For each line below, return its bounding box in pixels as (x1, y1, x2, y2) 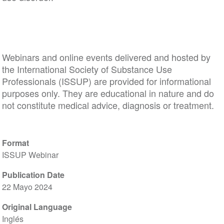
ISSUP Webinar (1, 149, 58, 160)
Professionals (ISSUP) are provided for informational (1, 74, 211, 87)
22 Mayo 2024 (1, 181, 52, 192)
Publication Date (1, 169, 64, 180)
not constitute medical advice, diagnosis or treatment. (1, 98, 214, 111)
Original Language (1, 201, 72, 212)
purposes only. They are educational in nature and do (1, 86, 214, 99)
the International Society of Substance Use (1, 62, 172, 75)
